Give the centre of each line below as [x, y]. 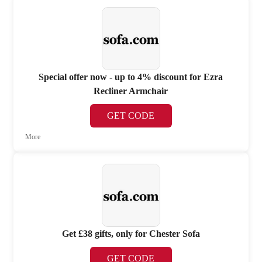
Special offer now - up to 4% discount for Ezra [131, 77]
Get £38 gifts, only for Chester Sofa [131, 234]
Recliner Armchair [131, 91]
